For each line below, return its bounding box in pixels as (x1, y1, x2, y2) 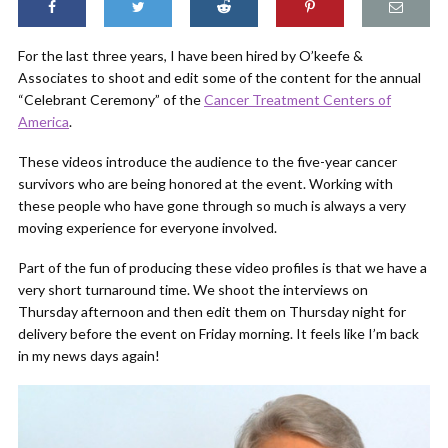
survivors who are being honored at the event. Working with (18, 175, 393, 192)
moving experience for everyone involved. (18, 219, 277, 236)
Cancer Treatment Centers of (204, 91, 391, 108)
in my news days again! (18, 347, 160, 364)
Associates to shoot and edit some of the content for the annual (18, 69, 421, 86)
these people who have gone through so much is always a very (18, 197, 406, 214)
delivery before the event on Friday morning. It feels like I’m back (18, 325, 419, 342)
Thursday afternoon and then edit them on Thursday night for (18, 303, 406, 320)
